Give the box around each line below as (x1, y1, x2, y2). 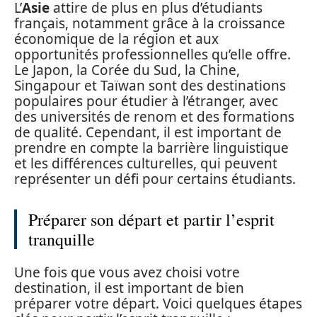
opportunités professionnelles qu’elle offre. (14, 45, 291, 64)
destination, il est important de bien (14, 279, 244, 298)
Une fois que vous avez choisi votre (14, 263, 240, 282)
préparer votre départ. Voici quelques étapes (14, 294, 302, 313)
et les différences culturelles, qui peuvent (14, 154, 277, 173)
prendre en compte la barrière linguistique (14, 138, 289, 157)
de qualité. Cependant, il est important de (14, 122, 282, 142)
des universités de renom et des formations (14, 107, 294, 126)
